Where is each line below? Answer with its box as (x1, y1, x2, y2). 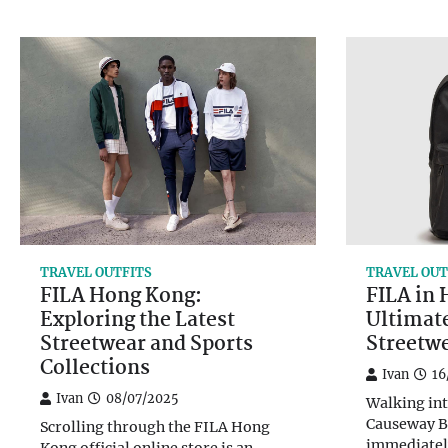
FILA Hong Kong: (40, 281, 202, 314)
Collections (40, 353, 150, 386)
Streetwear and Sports (40, 329, 253, 362)
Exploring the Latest (40, 305, 235, 338)
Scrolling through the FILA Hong (40, 418, 270, 437)
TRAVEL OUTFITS (40, 265, 152, 281)
